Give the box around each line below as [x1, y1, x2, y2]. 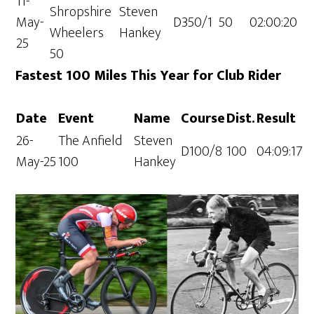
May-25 [16, 150, 57, 175]
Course [181, 107, 226, 131]
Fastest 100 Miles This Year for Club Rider [15, 64, 282, 88]
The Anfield [58, 129, 123, 153]
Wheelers [50, 21, 104, 46]
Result [257, 107, 296, 131]
